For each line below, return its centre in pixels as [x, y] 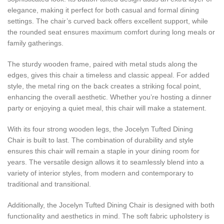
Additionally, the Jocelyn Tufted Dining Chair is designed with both [111, 205]
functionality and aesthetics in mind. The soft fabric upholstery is [108, 216]
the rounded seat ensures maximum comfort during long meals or [111, 32]
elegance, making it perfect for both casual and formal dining [103, 10]
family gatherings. [35, 43]
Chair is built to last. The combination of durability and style [100, 140]
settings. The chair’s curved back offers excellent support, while [108, 21]
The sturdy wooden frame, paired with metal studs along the [102, 64]
